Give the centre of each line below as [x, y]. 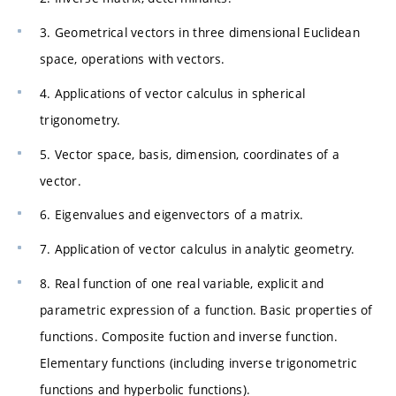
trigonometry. [80, 119]
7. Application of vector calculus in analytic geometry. [198, 249]
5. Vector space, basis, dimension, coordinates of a [190, 154]
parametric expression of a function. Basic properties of [206, 309]
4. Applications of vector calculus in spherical [173, 93]
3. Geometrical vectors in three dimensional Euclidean [200, 33]
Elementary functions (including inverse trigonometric [198, 362]
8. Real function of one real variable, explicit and [182, 283]
